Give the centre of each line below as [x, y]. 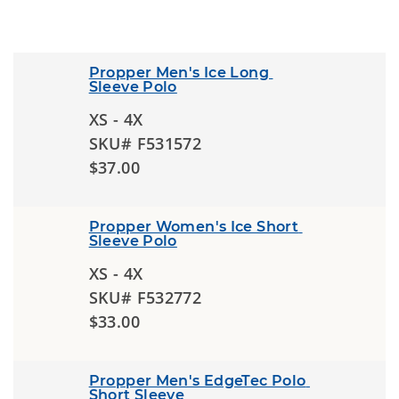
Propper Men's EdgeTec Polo [197, 381]
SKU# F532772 [145, 297]
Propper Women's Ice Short [194, 227]
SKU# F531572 [145, 143]
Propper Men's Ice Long [179, 73]
